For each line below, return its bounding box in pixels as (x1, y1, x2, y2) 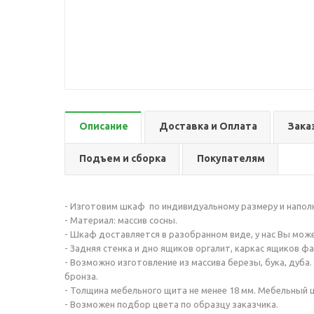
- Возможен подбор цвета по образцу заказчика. (64, 299, 278, 309)
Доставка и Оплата (159, 121, 257, 132)
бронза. (64, 271, 111, 281)
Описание (79, 121, 128, 132)
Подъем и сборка (79, 153, 166, 164)
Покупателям (197, 153, 265, 164)
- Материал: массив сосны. (64, 215, 177, 225)
